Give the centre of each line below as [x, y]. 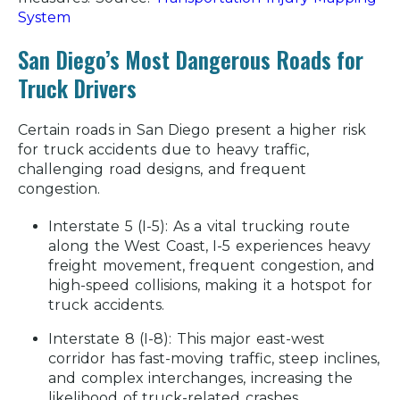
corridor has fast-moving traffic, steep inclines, [214, 359]
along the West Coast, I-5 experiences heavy [209, 246]
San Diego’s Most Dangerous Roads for [191, 60]
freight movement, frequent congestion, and [212, 266]
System [44, 18]
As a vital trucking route [262, 227]
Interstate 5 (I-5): [111, 227]
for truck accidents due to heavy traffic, [163, 150]
